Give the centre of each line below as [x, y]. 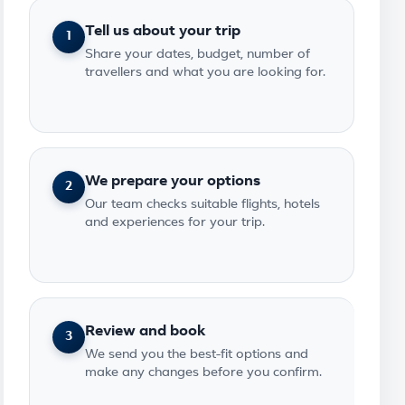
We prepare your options [173, 182]
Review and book [146, 332]
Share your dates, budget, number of [198, 55]
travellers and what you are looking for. [205, 73]
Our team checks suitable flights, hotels [202, 205]
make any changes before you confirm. [203, 373]
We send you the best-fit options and [197, 355]
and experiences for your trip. [175, 223]
